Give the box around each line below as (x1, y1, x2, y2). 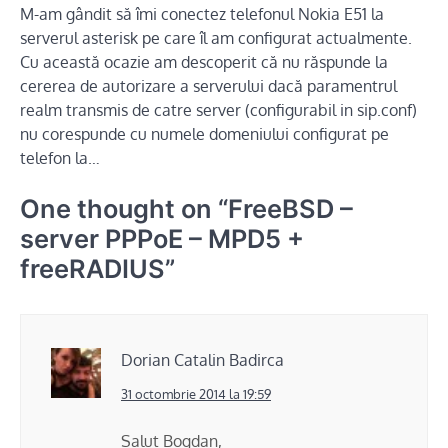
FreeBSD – (228, 192, 353, 224)
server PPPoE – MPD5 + (20, 222, 304, 254)
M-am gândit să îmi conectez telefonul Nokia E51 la (20, 3, 384, 24)
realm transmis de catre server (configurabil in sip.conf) (20, 99, 417, 120)
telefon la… (20, 147, 100, 168)
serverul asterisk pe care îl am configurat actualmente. (20, 27, 412, 48)
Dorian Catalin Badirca (121, 349, 284, 370)
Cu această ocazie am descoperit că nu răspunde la (20, 51, 388, 72)
